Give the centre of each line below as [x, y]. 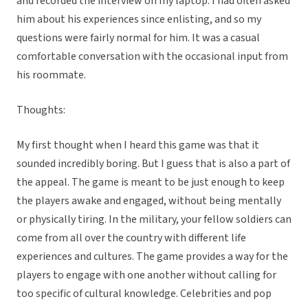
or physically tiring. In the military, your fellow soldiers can [154, 220]
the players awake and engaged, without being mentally [149, 201]
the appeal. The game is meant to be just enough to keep [151, 183]
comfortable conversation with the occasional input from [152, 57]
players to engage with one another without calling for [146, 275]
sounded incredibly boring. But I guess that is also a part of [153, 164]
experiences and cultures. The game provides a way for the [152, 257]
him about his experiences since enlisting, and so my [139, 20]
